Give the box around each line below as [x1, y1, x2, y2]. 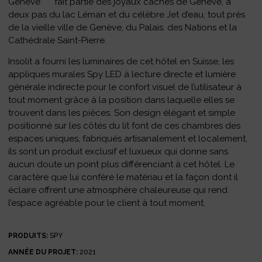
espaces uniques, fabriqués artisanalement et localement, [8, 133, 248, 144]
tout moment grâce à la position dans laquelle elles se [8, 95, 235, 106]
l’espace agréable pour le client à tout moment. [8, 198, 206, 209]
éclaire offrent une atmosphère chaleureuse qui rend [8, 185, 228, 196]
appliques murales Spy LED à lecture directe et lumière [8, 69, 236, 80]
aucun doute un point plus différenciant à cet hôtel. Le [8, 159, 235, 170]
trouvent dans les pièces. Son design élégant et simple [8, 108, 236, 119]
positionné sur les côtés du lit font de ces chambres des [8, 120, 241, 132]
